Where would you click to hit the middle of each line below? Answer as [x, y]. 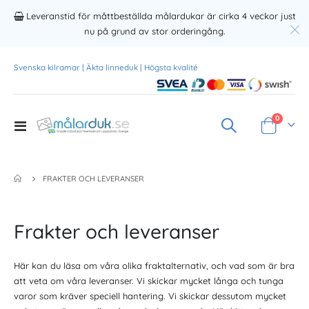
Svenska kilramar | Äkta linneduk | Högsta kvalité [106, 67]
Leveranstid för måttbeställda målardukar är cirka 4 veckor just [160, 16]
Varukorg [278, 131]
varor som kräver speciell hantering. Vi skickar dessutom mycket [150, 296]
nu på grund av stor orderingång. [154, 31]
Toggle [39, 124]
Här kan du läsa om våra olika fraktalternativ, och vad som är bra [154, 266]
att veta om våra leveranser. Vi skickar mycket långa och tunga [149, 281]
